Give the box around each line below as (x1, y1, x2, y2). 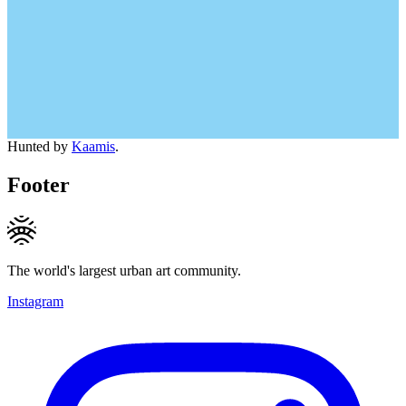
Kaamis (72, 138, 115, 154)
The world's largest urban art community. (7, 262, 241, 278)
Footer (7, 172, 70, 197)
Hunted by (7, 138, 72, 154)
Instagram (7, 293, 63, 309)
